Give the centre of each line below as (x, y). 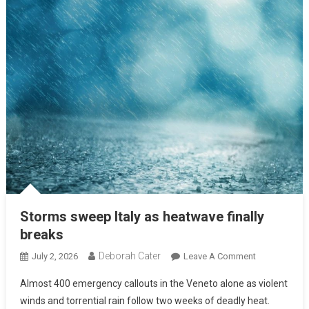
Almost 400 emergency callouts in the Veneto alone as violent (153, 283)
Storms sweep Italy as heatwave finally (142, 216)
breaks (41, 234)
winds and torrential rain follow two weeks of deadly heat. (144, 300)
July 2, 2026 (54, 256)
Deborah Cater (129, 256)
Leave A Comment (219, 256)
